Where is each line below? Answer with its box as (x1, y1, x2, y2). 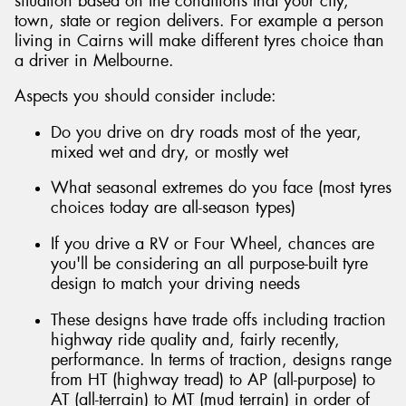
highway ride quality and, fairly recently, (51, 328, 340, 351)
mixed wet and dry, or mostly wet (51, 140, 288, 163)
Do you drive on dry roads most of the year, (51, 121, 362, 143)
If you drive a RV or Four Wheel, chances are (51, 233, 374, 256)
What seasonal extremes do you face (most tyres (51, 177, 391, 199)
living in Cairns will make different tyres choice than (14, 29, 384, 52)
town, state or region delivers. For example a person (14, 9, 384, 32)
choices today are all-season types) (51, 197, 295, 219)
